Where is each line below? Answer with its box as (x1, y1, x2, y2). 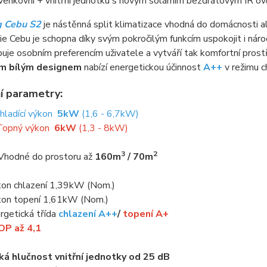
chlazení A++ (58, 207, 117, 221)
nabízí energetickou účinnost (81, 61, 203, 74)
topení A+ (122, 207, 169, 221)
